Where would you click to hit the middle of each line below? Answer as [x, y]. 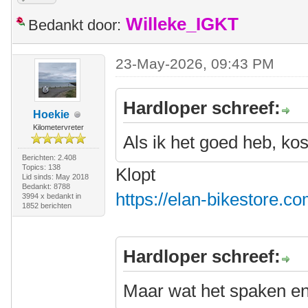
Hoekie [52, 114]
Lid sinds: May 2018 [55, 177]
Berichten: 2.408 [49, 157]
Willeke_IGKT [182, 24]
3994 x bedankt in [51, 196]
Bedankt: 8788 [46, 186]
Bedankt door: [75, 25]
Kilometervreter [58, 127]
